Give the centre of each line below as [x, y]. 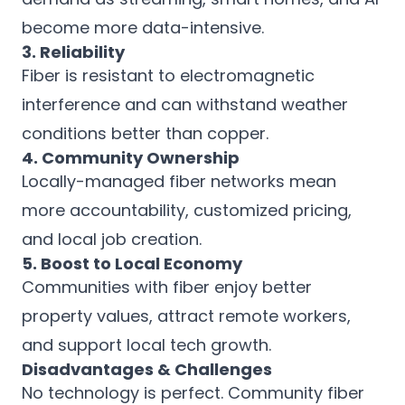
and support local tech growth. [146, 345]
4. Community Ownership [131, 158]
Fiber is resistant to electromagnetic [168, 75]
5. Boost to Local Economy [132, 264]
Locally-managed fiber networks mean [179, 181]
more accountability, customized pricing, [187, 210]
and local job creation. [112, 239]
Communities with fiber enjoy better [167, 287]
